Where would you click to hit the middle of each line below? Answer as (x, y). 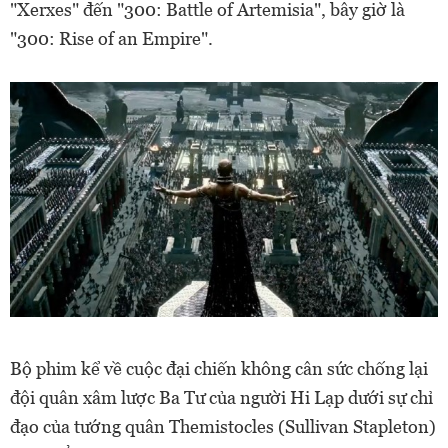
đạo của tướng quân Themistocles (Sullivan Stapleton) (223, 427)
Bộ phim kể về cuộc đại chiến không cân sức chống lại (219, 369)
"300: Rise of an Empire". (113, 38)
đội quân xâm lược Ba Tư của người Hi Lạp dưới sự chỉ (221, 398)
